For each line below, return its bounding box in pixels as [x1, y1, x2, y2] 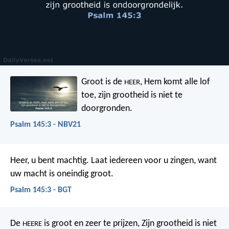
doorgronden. [81, 103, 133, 113]
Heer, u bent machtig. [10, 156, 89, 166]
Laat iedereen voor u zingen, [89, 156, 196, 166]
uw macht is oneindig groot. [10, 169, 113, 179]
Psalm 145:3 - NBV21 [10, 120, 81, 129]
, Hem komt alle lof [140, 77, 211, 87]
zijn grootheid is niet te [96, 90, 183, 100]
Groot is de [81, 77, 125, 87]
